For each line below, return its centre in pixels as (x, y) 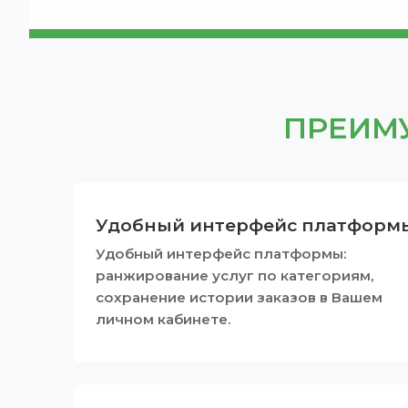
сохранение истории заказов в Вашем (239, 297)
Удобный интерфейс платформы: (221, 253)
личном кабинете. (163, 319)
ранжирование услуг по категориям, (235, 275)
